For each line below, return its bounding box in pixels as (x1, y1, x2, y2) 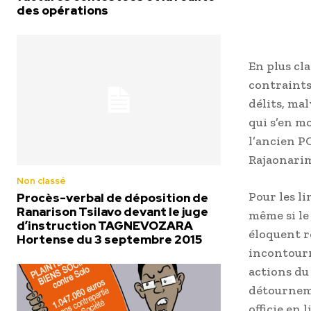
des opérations (17, 3, 108, 19)
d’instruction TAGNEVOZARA (17, 218, 193, 234)
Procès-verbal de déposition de (17, 190, 208, 206)
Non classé (17, 175, 66, 187)
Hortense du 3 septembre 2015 (17, 232, 202, 248)
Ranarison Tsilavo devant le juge (17, 204, 208, 220)
